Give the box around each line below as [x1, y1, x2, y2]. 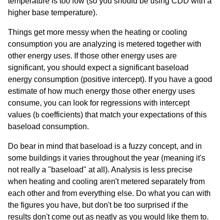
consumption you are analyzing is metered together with [8, 39, 201, 48]
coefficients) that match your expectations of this [39, 110, 207, 119]
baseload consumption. [8, 122, 89, 131]
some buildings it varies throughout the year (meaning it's [8, 153, 205, 162]
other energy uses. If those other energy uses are [8, 51, 177, 60]
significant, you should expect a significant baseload [8, 63, 189, 72]
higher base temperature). [8, 8, 97, 17]
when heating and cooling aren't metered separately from [8, 177, 205, 186]
